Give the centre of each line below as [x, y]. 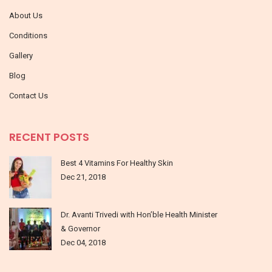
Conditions [28, 35]
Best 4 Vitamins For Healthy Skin [117, 163]
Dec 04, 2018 [83, 242]
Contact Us [29, 95]
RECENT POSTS [49, 137]
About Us [26, 15]
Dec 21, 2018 [83, 177]
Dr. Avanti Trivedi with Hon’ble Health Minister [139, 214]
